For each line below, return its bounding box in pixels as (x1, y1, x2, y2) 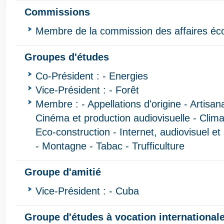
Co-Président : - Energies (35, 70, 148, 81)
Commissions (24, 6, 90, 17)
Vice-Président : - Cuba (35, 185, 139, 196)
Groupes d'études (24, 51, 109, 62)
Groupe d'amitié (24, 166, 101, 177)
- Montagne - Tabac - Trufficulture (35, 140, 184, 151)
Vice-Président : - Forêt (35, 84, 139, 95)
